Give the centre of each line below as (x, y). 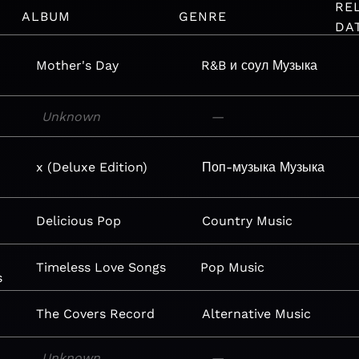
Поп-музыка (238, 167)
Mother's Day (78, 65)
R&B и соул (235, 65)
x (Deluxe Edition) (92, 167)
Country (227, 221)
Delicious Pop (79, 221)
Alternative (236, 314)
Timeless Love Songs (101, 267)
